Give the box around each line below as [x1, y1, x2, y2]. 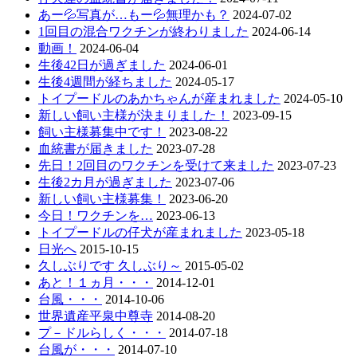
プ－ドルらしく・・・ [38, 326, 166, 340]
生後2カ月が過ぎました [38, 175, 172, 190]
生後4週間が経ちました [38, 75, 172, 89]
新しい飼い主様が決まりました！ [38, 108, 229, 123]
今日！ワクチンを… [38, 209, 153, 223]
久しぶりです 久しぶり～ [38, 259, 182, 273]
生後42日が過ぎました [38, 58, 166, 73]
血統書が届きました [38, 142, 153, 156]
